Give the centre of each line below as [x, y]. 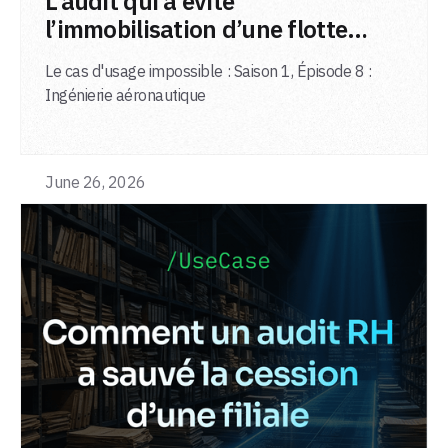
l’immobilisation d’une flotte [196, 28]
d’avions [90, 56]
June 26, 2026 [95, 181]
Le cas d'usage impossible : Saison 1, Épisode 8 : [208, 70]
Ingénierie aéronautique [125, 94]
